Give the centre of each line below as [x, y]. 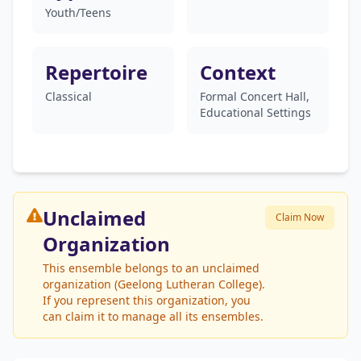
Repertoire [96, 72]
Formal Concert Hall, [255, 96]
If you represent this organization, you [147, 300]
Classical [68, 96]
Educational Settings [255, 112]
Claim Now [300, 217]
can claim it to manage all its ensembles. [153, 316]
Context [238, 72]
